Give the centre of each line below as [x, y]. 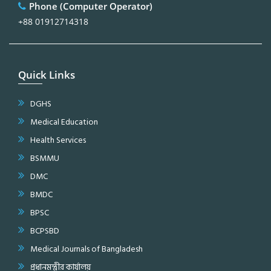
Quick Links [47, 74]
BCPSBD [45, 230]
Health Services [58, 140]
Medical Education [64, 122]
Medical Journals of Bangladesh [87, 249]
